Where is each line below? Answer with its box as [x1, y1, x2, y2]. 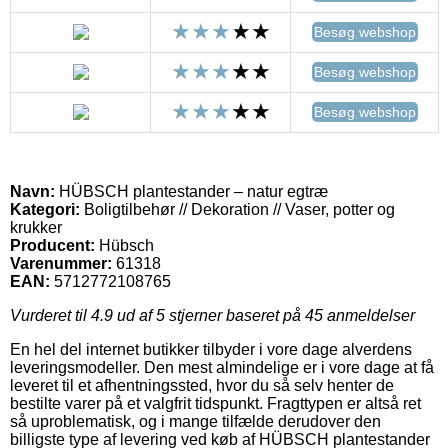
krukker [10, 219, 62, 237]
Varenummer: [10, 255, 112, 273]
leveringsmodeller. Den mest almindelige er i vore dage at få [10, 359, 434, 377]
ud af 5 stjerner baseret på [113, 307, 305, 325]
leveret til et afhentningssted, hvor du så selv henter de [10, 377, 394, 395]
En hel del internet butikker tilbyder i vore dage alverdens [10, 341, 412, 359]
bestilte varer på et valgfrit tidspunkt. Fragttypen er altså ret [10, 395, 421, 413]
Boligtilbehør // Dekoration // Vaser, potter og [80, 201, 395, 219]
